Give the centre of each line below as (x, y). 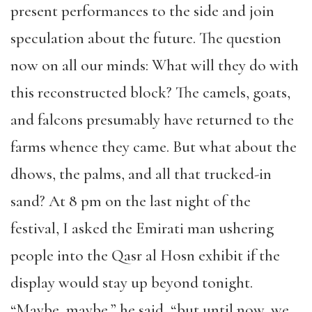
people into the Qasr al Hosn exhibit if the (145, 256)
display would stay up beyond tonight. (132, 283)
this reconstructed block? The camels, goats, (150, 93)
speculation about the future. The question (146, 38)
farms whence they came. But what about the (154, 147)
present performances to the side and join (142, 11)
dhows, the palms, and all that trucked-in (141, 174)
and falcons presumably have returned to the (152, 120)
